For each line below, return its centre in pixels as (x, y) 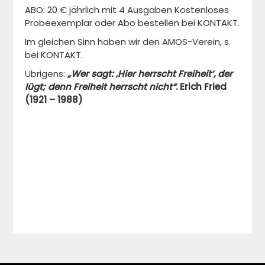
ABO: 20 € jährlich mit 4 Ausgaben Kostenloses (127, 9)
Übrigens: (45, 73)
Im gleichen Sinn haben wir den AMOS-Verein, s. (128, 41)
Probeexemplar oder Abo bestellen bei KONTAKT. (132, 22)
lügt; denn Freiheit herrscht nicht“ (101, 86)
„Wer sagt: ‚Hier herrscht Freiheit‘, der (149, 73)
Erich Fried (203, 86)
